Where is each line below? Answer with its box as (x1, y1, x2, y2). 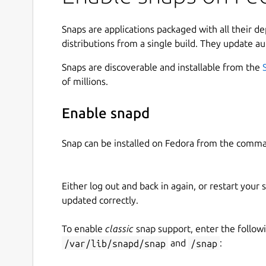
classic (105, 223, 134, 235)
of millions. (62, 76, 108, 87)
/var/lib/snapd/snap (64, 237, 166, 249)
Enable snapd (62, 104, 150, 121)
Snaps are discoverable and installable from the (62, 62, 262, 73)
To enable (62, 223, 105, 235)
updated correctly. (62, 195, 138, 206)
